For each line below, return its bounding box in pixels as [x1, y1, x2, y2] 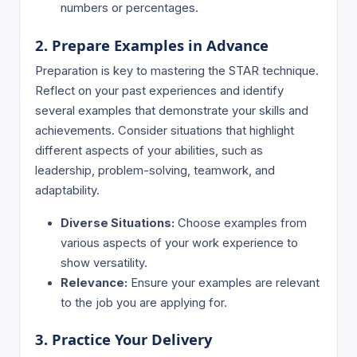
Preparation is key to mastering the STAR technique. [35, 63, 320, 78]
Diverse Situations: [61, 215, 175, 230]
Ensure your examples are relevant [127, 275, 320, 290]
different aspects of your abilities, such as [35, 143, 264, 158]
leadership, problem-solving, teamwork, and [35, 163, 276, 178]
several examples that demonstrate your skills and [35, 103, 309, 118]
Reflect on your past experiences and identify [35, 83, 284, 98]
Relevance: [61, 275, 128, 290]
